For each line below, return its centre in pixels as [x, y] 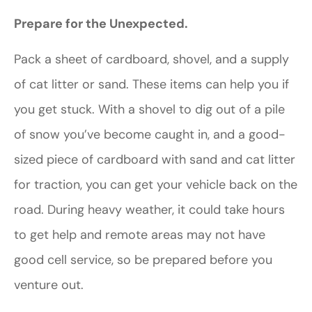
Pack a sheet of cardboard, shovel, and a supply [151, 59]
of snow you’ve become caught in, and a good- [150, 134]
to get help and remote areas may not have [140, 234]
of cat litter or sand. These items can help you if [151, 84]
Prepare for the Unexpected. [101, 24]
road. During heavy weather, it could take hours [149, 209]
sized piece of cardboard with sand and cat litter [155, 159]
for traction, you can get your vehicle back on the [156, 184]
